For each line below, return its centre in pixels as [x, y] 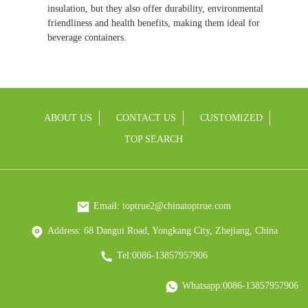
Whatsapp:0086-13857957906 [241, 286]
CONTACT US [146, 118]
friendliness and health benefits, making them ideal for [153, 23]
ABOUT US [68, 118]
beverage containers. [87, 38]
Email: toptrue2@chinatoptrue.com [163, 206]
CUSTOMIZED [232, 118]
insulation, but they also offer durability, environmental [155, 9]
